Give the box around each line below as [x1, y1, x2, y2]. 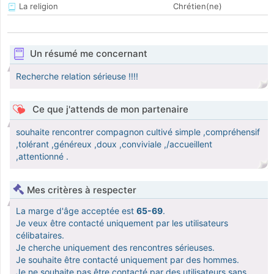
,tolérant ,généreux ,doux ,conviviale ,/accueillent [16, 139, 212, 150]
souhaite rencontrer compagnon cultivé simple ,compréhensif [16, 127, 260, 138]
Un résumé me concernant [29, 48, 147, 60]
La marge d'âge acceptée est [16, 206, 136, 217]
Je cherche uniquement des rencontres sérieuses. [16, 242, 215, 253]
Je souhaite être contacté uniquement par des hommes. [16, 254, 239, 265]
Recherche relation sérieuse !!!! [16, 71, 138, 82]
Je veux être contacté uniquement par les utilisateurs [16, 218, 228, 229]
